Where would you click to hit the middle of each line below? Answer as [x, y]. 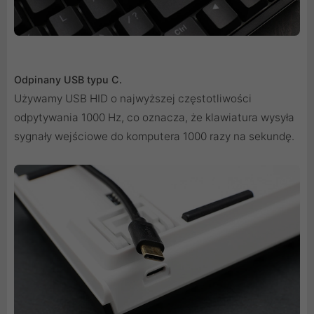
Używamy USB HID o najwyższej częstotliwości [133, 99]
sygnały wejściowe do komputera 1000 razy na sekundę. [154, 137]
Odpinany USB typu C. [68, 80]
